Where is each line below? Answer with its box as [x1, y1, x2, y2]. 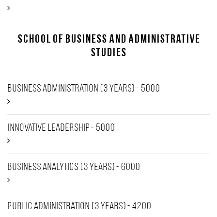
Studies [91, 47, 126, 59]
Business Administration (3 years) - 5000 [7, 83, 160, 94]
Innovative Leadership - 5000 [7, 123, 115, 134]
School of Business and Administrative [17, 34, 200, 46]
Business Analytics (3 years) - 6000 [7, 162, 140, 173]
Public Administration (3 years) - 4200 [7, 201, 151, 212]
